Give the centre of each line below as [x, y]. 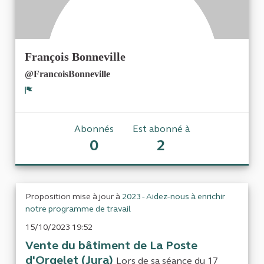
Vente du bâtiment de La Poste [111, 246]
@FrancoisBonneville [67, 74]
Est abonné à [161, 129]
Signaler [49, 102]
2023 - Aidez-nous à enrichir [174, 197]
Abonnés [94, 129]
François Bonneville [75, 57]
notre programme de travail [78, 209]
